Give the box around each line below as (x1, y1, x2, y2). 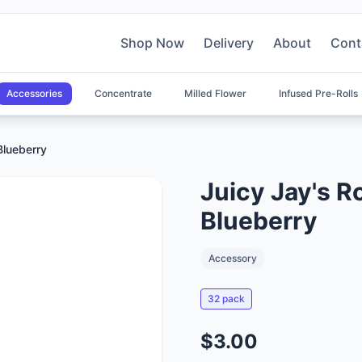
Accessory (208, 252, 257, 264)
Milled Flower (184, 87, 246, 99)
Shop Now (120, 35, 184, 51)
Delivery (204, 35, 254, 51)
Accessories (6, 87, 62, 99)
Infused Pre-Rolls (279, 87, 358, 99)
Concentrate (95, 87, 152, 99)
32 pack (208, 293, 245, 305)
